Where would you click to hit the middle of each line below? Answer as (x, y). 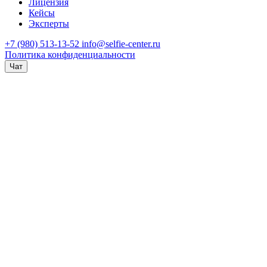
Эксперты (49, 24)
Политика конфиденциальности (70, 55)
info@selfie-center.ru (121, 44)
